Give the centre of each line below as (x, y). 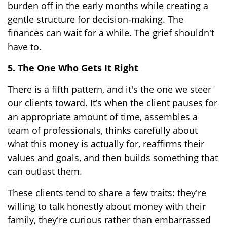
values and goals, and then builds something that (113, 157)
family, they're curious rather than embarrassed (109, 220)
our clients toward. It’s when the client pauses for (112, 103)
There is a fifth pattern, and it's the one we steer (109, 89)
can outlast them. (45, 171)
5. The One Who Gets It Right (73, 68)
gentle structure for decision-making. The (96, 19)
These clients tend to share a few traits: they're (107, 192)
